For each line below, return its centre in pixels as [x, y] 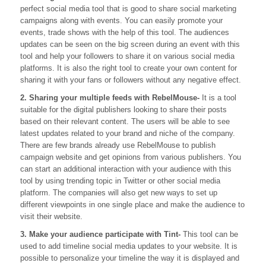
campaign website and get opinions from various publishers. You [131, 157]
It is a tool [218, 98]
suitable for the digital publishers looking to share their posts [123, 110]
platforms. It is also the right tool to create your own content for [129, 68]
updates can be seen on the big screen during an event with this [130, 45]
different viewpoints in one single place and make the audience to [132, 205]
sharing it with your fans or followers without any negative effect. [131, 80]
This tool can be [209, 235]
